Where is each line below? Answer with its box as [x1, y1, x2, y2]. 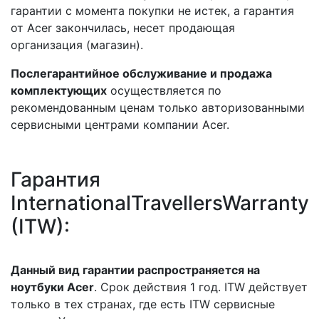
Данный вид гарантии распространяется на [11, 263, 260, 277]
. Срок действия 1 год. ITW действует [94, 280, 308, 294]
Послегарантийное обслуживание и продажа [11, 66, 272, 80]
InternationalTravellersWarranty [11, 191, 309, 215]
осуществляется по [107, 83, 221, 98]
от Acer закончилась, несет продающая [11, 21, 235, 35]
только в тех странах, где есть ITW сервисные [11, 297, 275, 311]
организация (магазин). [11, 38, 143, 52]
